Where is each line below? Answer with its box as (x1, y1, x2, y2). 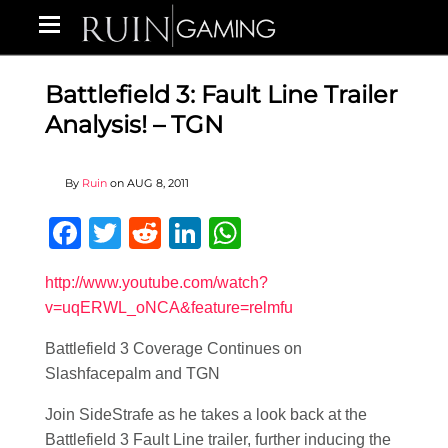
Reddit (161, 215, 254, 251)
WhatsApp (241, 215, 389, 251)
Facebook (81, 215, 223, 251)
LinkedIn (201, 215, 323, 251)
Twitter (121, 215, 216, 251)
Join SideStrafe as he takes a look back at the (45, 406, 367, 423)
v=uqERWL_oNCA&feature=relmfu (45, 299, 293, 316)
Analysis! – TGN (45, 110, 224, 139)
